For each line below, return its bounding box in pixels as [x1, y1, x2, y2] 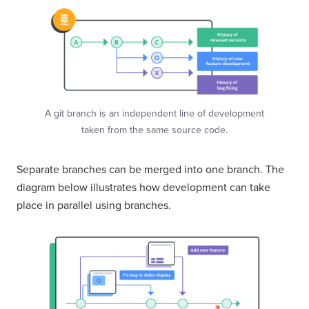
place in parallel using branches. [17, 198, 171, 212]
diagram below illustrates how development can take [17, 180, 270, 195]
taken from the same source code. [81, 123, 228, 136]
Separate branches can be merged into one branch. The [17, 162, 284, 177]
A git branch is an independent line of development [45, 107, 264, 119]
